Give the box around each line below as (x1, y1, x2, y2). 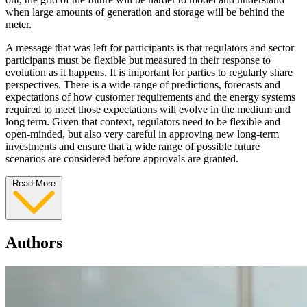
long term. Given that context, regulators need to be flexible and (5, 115, 280, 127)
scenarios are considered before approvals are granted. (5, 152, 238, 164)
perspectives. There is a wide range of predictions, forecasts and (5, 78, 280, 90)
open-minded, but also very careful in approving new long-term (5, 127, 279, 140)
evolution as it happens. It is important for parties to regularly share (5, 66, 293, 78)
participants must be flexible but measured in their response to (5, 53, 271, 66)
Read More (12, 177, 56, 188)
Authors (5, 233, 62, 251)
